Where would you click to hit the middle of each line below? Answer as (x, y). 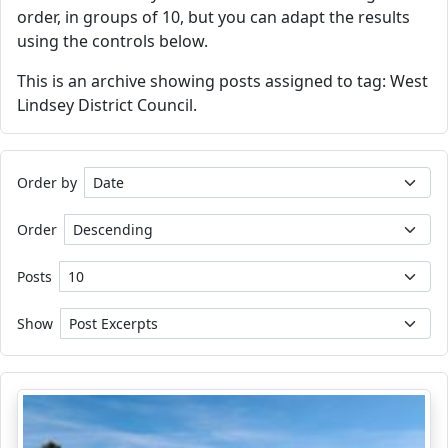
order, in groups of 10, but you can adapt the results (213, 17)
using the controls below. (112, 41)
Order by (47, 182)
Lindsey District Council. (107, 105)
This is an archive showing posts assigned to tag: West (222, 81)
